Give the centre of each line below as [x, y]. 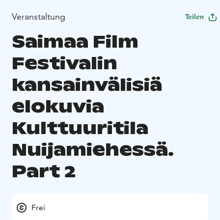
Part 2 [44, 171]
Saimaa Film [75, 41]
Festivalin [65, 63]
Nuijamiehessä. [93, 149]
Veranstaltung [39, 16]
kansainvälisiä [87, 84]
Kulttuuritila [80, 128]
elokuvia [58, 106]
